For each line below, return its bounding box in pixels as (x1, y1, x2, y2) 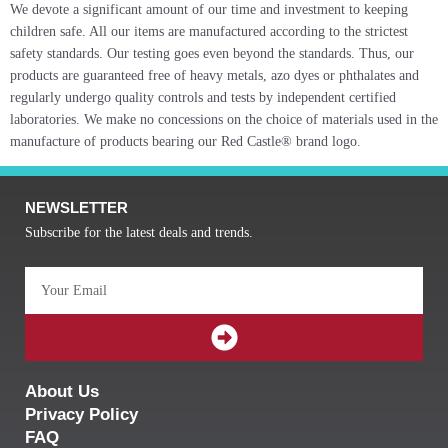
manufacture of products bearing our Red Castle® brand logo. (10, 134, 361, 150)
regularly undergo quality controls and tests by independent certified (10, 90, 396, 106)
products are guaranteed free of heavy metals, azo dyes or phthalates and (10, 68, 419, 84)
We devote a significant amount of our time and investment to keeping (10, 2, 408, 18)
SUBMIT (209, 311, 317, 342)
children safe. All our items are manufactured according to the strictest (10, 24, 408, 40)
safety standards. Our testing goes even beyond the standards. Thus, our (10, 46, 414, 62)
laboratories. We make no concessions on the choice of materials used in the (10, 112, 438, 128)
